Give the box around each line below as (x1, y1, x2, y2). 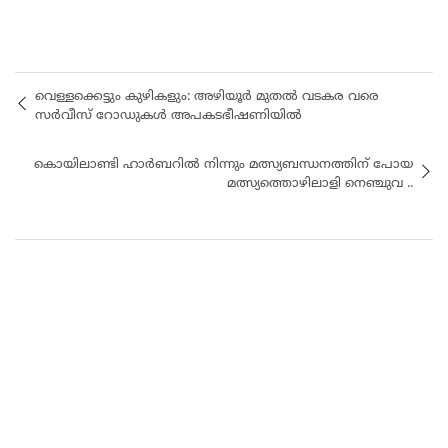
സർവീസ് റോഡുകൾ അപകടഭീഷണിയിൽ (35, 107, 302, 124)
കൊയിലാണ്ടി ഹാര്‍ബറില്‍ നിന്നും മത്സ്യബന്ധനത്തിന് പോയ (34, 156, 413, 173)
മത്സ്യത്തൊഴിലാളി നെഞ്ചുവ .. (227, 175, 413, 192)
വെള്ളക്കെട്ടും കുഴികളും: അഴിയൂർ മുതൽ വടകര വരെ (35, 88, 379, 105)
